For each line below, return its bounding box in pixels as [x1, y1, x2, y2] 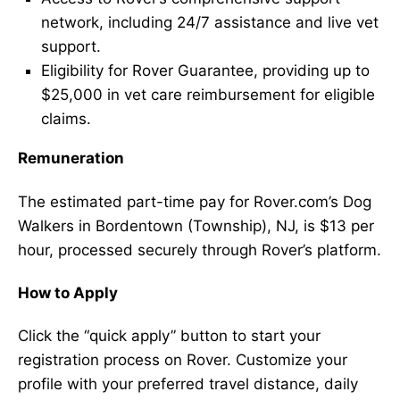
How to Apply [18, 283, 118, 302]
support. [40, 37, 101, 56]
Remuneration [18, 149, 124, 168]
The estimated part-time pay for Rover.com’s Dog [18, 192, 371, 211]
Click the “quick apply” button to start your [18, 327, 321, 345]
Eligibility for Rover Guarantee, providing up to [40, 62, 370, 80]
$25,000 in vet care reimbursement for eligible [40, 86, 375, 104]
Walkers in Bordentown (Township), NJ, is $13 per [18, 216, 374, 235]
